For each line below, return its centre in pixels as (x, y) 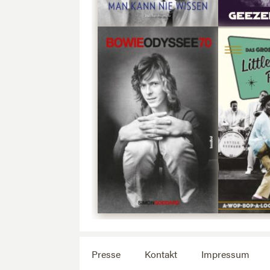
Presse (106, 254)
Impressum (225, 254)
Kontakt (161, 254)
